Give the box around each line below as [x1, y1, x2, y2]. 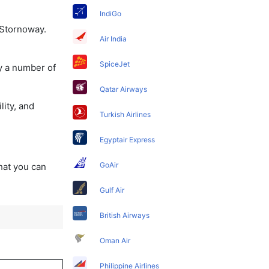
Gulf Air [100, 185, 125, 195]
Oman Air [100, 235, 131, 245]
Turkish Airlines [100, 109, 151, 119]
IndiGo [100, 8, 122, 18]
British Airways [100, 210, 150, 220]
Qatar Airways [100, 84, 148, 94]
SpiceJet [100, 59, 130, 68]
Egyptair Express [100, 134, 156, 144]
